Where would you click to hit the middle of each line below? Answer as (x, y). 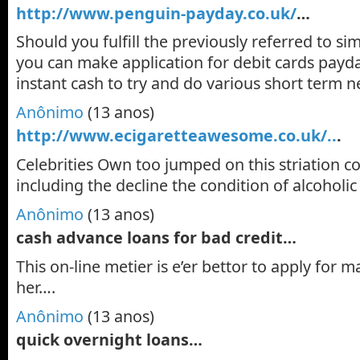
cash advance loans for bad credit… (156, 237)
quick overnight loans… (109, 339)
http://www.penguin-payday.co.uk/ (156, 13)
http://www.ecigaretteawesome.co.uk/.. (176, 136)
